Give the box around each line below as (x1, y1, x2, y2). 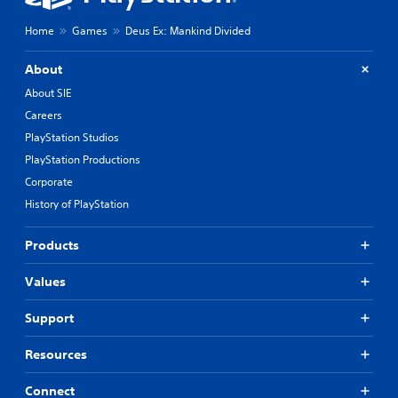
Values (25, 273, 66, 290)
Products (25, 236, 79, 253)
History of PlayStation (25, 195, 129, 211)
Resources (25, 346, 87, 362)
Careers (25, 107, 62, 123)
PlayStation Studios (25, 129, 119, 145)
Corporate (25, 173, 73, 189)
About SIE (25, 84, 71, 100)
